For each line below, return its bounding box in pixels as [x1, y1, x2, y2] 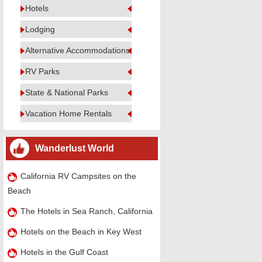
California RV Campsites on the [20, 171, 136, 181]
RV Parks [25, 67, 60, 76]
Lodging [25, 25, 55, 34]
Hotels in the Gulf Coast [20, 247, 108, 257]
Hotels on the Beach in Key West [20, 227, 142, 236]
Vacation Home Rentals [25, 109, 112, 118]
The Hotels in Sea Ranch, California [20, 206, 153, 216]
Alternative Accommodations [25, 46, 130, 55]
